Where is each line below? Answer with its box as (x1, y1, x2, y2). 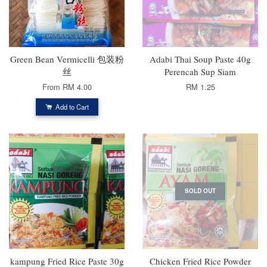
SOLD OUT (185, 186, 216, 195)
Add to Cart (53, 101, 89, 111)
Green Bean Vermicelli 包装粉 (10, 52, 124, 65)
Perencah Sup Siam (164, 65, 236, 77)
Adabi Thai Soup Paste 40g (150, 52, 251, 65)
